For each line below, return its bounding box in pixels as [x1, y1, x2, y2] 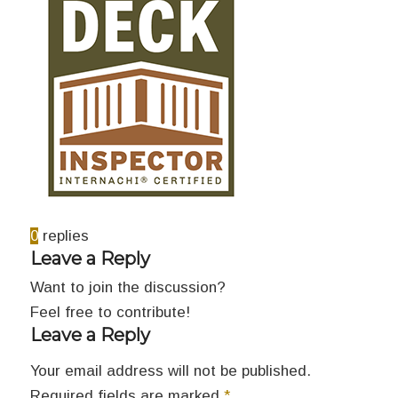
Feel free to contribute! [29, 303, 190, 321]
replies [42, 227, 89, 244]
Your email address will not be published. [29, 362, 311, 380]
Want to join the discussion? [29, 278, 226, 296]
